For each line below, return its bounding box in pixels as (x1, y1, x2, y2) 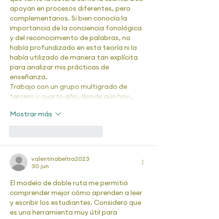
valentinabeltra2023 (31, 155, 89, 162)
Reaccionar (71, 128, 103, 135)
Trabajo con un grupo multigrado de (10, 82, 129, 91)
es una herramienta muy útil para (10, 208, 119, 217)
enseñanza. (10, 72, 47, 81)
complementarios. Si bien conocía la (10, 14, 129, 22)
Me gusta (23, 128, 49, 135)
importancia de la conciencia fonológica (10, 23, 143, 32)
